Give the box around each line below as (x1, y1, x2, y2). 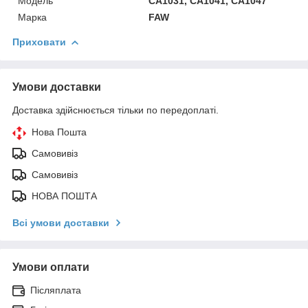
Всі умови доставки (12, 217, 109, 228)
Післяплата (30, 284, 81, 296)
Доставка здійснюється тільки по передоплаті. (12, 104, 219, 115)
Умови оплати (12, 261, 89, 273)
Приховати (12, 36, 66, 47)
